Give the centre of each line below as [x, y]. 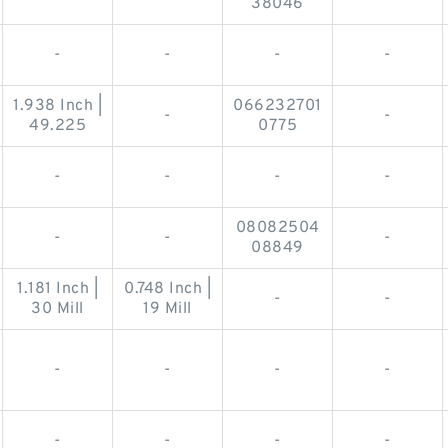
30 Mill [57, 308]
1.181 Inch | [57, 288]
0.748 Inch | [167, 288]
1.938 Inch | [57, 105]
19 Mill [167, 308]
